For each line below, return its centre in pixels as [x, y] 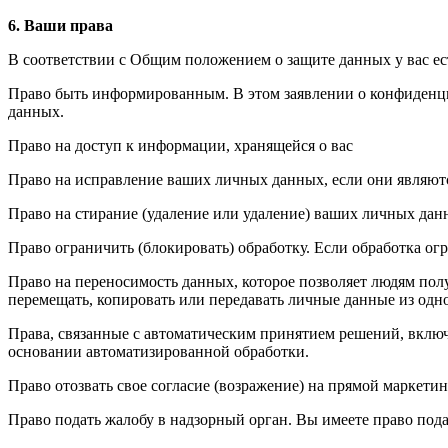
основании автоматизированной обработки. [158, 352]
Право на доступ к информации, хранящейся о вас [180, 146]
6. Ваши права [60, 26]
